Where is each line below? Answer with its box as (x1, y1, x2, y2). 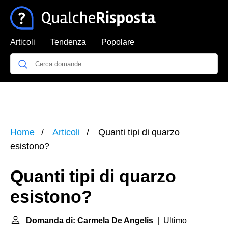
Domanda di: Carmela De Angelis (26, 216, 153, 225)
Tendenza (50, 38, 86, 46)
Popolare (101, 38, 134, 46)
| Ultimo (153, 216, 187, 225)
